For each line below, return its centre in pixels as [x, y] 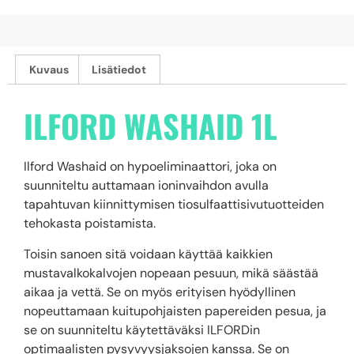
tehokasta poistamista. [90, 224]
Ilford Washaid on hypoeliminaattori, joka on [150, 167]
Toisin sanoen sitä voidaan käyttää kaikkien [148, 254]
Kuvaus [49, 70]
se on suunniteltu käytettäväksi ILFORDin [142, 330]
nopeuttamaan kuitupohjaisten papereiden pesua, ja [175, 311]
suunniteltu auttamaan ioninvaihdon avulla [146, 186]
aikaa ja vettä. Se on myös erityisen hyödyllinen [160, 292]
